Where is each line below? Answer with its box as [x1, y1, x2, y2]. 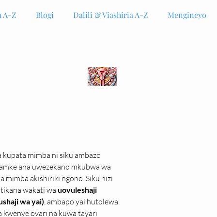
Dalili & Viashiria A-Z [73, 10, 148, 20]
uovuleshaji [58, 185, 98, 194]
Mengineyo [168, 10, 206, 20]
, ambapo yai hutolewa [44, 197, 120, 206]
